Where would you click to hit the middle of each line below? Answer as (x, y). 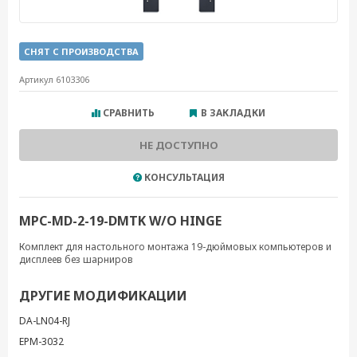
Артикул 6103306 (54, 79)
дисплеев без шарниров (76, 259)
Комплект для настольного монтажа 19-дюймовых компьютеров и (175, 246)
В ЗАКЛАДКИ (233, 112)
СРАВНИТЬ (129, 112)
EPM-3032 (41, 341)
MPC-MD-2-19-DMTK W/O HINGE (120, 220)
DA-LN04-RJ (45, 320)
